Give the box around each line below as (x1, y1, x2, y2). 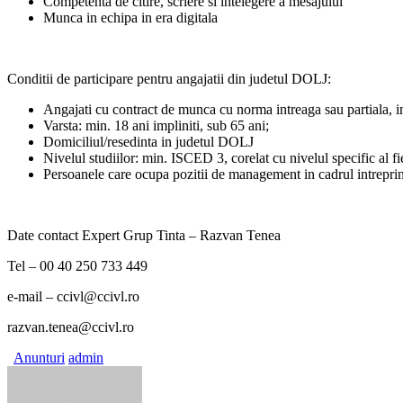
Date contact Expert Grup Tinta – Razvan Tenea (7, 228, 281, 244)
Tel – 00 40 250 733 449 (7, 258, 148, 274)
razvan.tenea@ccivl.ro (7, 319, 134, 336)
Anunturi (13, 350, 65, 366)
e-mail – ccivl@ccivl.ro (7, 289, 139, 305)
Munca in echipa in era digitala (43, 10, 218, 26)
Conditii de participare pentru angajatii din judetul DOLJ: (7, 71, 331, 87)
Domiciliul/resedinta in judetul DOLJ (43, 134, 254, 150)
